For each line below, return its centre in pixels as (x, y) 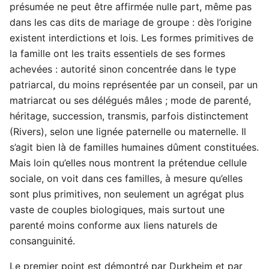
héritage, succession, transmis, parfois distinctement (129, 116)
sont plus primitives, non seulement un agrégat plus (127, 194)
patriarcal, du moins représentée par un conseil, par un (134, 85)
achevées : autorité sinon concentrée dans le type (123, 69)
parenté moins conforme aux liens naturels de (113, 225)
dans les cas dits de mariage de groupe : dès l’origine (131, 23)
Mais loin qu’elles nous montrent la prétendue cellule (128, 163)
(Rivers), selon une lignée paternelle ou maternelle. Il (128, 132)
